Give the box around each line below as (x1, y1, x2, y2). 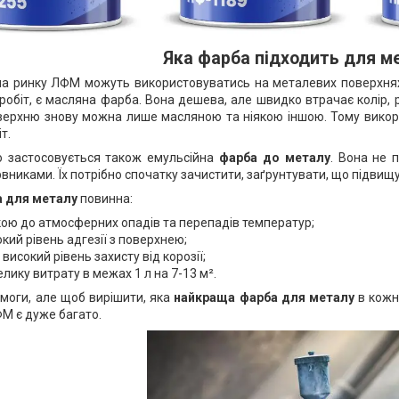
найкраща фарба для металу (174, 290, 355, 305)
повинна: (77, 191, 133, 206)
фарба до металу (219, 151, 330, 165)
